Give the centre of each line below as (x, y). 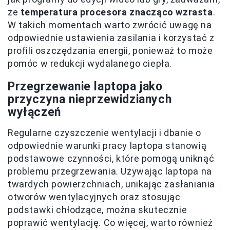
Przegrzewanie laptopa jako (85, 87)
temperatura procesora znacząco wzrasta (117, 12)
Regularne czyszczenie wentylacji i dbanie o (104, 133)
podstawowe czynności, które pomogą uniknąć (111, 159)
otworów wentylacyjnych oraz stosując (94, 197)
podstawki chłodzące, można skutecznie (98, 210)
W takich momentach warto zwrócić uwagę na (110, 25)
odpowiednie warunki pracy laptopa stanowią (107, 146)
